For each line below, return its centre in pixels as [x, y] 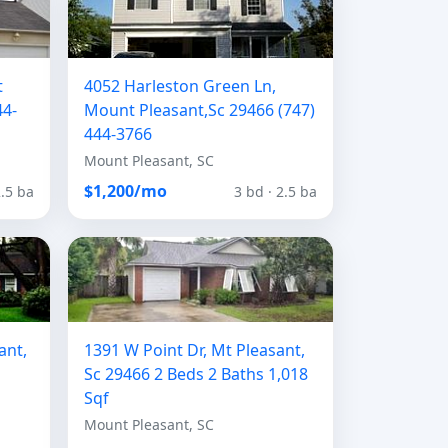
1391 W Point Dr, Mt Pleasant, [194, 350]
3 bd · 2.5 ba [275, 191]
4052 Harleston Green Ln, [180, 86]
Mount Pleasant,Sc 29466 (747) [199, 110]
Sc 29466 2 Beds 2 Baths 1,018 [196, 374]
